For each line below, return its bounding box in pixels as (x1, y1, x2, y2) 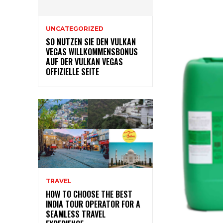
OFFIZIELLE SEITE (46, 66, 99, 78)
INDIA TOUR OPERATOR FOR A (46, 198, 140, 210)
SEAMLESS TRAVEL (46, 208, 106, 220)
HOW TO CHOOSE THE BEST (46, 188, 132, 200)
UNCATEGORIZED (46, 25, 104, 33)
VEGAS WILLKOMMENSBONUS (46, 46, 138, 58)
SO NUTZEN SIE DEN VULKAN (46, 36, 136, 48)
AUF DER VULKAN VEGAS (46, 56, 123, 68)
